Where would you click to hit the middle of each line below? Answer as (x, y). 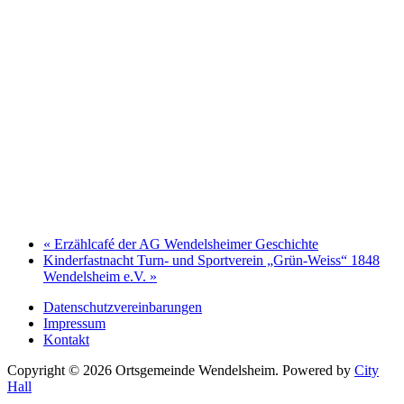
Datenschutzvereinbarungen (123, 307)
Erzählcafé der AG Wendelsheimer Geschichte (184, 243)
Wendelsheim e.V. (96, 276)
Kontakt (66, 339)
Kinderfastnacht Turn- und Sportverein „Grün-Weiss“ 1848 (211, 260)
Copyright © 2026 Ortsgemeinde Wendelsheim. (145, 370)
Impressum (74, 323)
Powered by (318, 370)
